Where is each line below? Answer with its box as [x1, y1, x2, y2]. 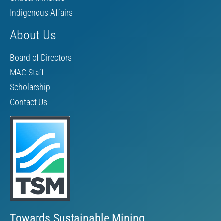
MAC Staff [10, 67, 44, 77]
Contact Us [10, 96, 47, 107]
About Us [10, 27, 56, 42]
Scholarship [10, 81, 50, 92]
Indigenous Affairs [10, 7, 73, 18]
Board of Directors [10, 52, 72, 63]
